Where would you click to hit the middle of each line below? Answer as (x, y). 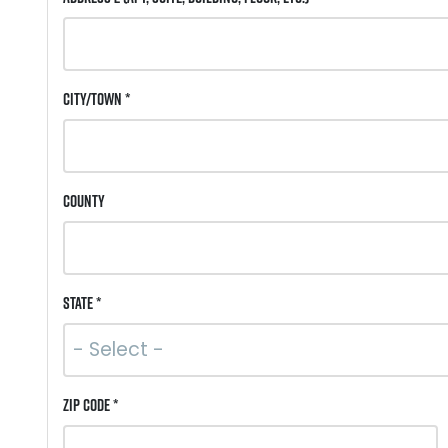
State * (82, 303)
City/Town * (96, 99)
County (84, 201)
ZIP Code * (90, 405)
